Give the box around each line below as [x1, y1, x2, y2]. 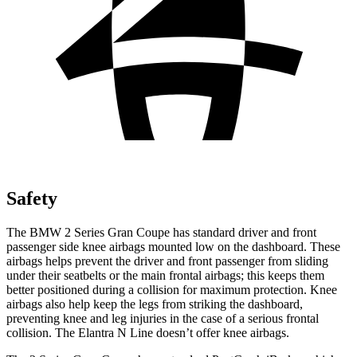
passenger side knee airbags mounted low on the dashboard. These [6, 239, 340, 253]
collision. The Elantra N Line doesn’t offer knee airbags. [6, 325, 289, 339]
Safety [6, 187, 57, 209]
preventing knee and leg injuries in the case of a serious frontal [6, 311, 319, 325]
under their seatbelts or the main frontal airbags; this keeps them [6, 268, 324, 282]
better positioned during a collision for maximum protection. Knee [6, 282, 337, 296]
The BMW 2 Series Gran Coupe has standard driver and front [6, 225, 316, 239]
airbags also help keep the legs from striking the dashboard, [6, 296, 303, 311]
